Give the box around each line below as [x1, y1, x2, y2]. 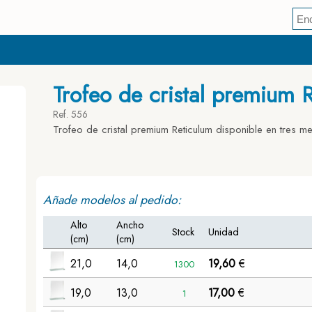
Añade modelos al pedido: [43, 191, 182, 209]
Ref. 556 [53, 107, 88, 121]
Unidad [208, 225, 240, 239]
